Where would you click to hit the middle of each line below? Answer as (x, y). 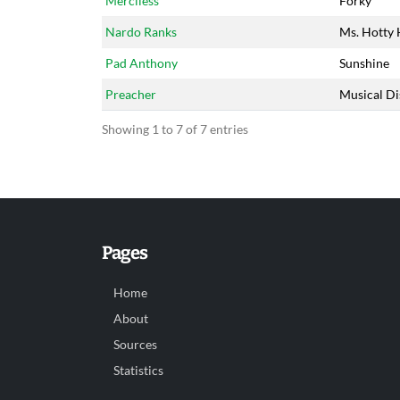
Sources (135, 345)
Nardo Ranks (141, 32)
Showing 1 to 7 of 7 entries (175, 129)
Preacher (131, 94)
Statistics (138, 371)
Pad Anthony (142, 63)
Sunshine (364, 63)
